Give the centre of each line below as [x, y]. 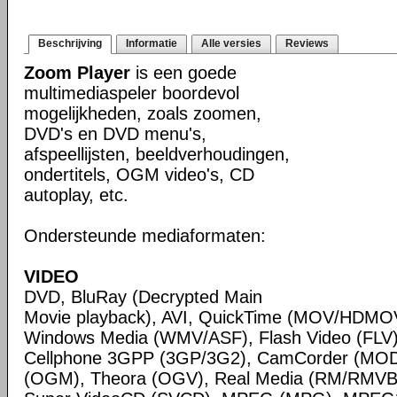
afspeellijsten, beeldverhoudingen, [157, 154]
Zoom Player [77, 73]
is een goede [183, 73]
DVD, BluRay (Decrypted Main [143, 297]
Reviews [307, 43]
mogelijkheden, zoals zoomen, [143, 113]
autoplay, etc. [76, 195]
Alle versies [231, 43]
